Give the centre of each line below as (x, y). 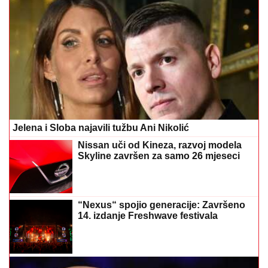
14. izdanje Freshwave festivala (148, 216)
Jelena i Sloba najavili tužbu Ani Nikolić (101, 128)
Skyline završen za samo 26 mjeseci (159, 156)
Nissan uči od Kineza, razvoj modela (160, 145)
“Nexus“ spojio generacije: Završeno (162, 205)
